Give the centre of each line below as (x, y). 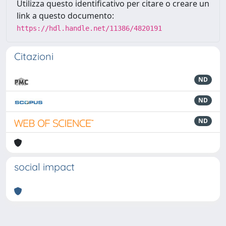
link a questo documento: (65, 16)
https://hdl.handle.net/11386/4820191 (89, 28)
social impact (44, 167)
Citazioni (34, 56)
